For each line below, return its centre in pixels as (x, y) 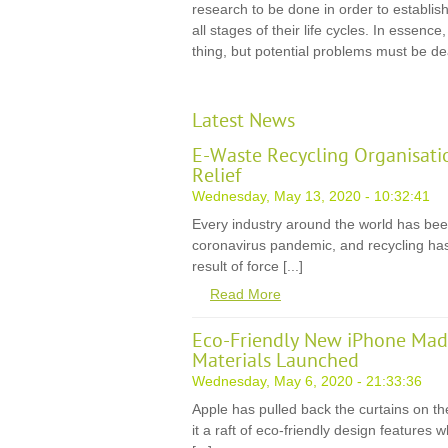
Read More (245, 294)
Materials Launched (275, 361)
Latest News (243, 121)
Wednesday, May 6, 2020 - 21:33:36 (307, 381)
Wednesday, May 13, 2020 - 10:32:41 (311, 196)
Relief (216, 176)
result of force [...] (247, 266)
